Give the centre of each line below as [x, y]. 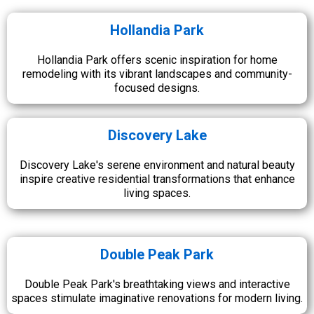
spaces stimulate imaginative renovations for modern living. [157, 298]
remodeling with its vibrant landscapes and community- [157, 74]
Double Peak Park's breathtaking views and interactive [157, 284]
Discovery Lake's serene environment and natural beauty [157, 165]
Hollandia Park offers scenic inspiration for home [157, 60]
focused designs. [157, 88]
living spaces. [157, 193]
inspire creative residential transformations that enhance [157, 179]
